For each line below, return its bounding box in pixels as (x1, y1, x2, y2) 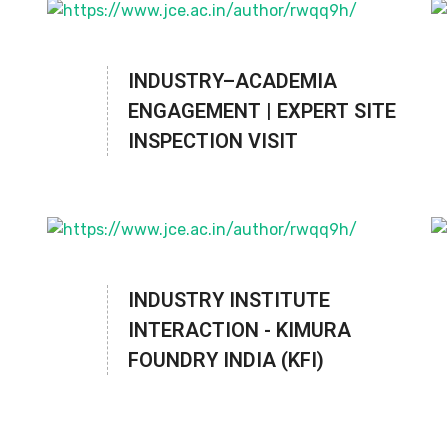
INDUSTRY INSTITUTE (128, 288, 331, 313)
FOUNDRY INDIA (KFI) (128, 348, 325, 373)
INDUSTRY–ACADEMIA (128, 69, 338, 94)
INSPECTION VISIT (128, 129, 299, 154)
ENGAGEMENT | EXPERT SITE (128, 99, 397, 124)
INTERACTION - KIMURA (128, 318, 352, 343)
